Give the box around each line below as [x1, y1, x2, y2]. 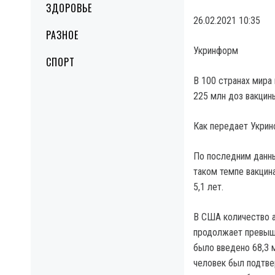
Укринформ [193, 45, 238, 56]
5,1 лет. [193, 181, 223, 193]
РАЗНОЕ [46, 28, 79, 42]
